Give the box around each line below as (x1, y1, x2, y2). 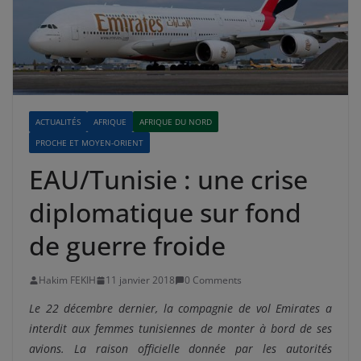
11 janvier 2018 (106, 273, 175, 288)
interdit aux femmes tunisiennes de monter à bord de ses (29, 321, 332, 337)
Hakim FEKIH (39, 273, 96, 288)
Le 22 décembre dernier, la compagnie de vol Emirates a (29, 301, 332, 317)
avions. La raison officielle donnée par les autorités (29, 341, 332, 357)
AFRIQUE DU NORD (139, 116, 212, 128)
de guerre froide (29, 228, 226, 263)
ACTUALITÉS (35, 116, 81, 128)
